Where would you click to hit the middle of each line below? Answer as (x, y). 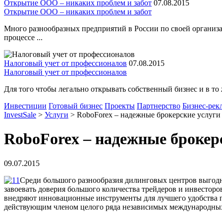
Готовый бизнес (76, 106)
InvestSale (20, 115)
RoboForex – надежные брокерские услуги (149, 115)
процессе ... (23, 37)
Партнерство (159, 106)
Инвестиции (25, 106)
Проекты (120, 106)
